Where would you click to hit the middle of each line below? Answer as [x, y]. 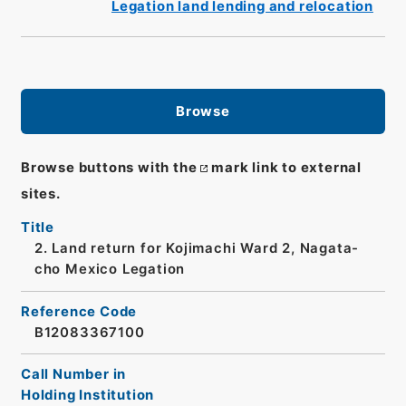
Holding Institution [87, 396]
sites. [40, 194]
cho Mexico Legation [110, 270]
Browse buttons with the [109, 168]
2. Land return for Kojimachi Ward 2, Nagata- [197, 249]
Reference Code [79, 311]
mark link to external [286, 168]
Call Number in [73, 375]
